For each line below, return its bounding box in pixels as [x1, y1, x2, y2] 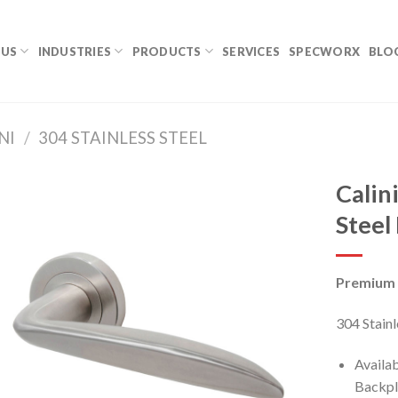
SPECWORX [289, 44, 361, 59]
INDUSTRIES [37, 44, 112, 59]
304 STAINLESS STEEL [38, 128, 208, 147]
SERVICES [222, 44, 281, 59]
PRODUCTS [131, 44, 202, 59]
